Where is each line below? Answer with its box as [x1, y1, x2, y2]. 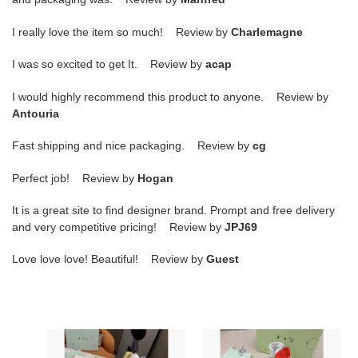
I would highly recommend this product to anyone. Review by [12, 89, 328, 103]
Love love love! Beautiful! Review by [12, 253, 206, 266]
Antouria [12, 106, 59, 120]
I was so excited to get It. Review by [12, 58, 205, 71]
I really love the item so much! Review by [12, 25, 231, 38]
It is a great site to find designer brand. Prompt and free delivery [12, 204, 335, 217]
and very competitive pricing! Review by [12, 221, 225, 233]
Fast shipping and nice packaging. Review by [12, 139, 253, 153]
